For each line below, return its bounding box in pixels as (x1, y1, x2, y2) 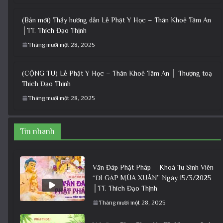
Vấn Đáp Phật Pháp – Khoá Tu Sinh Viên (93, 163, 214, 171)
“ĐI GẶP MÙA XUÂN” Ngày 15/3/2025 (93, 173, 212, 182)
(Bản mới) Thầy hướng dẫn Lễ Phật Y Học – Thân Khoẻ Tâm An (22, 15, 211, 24)
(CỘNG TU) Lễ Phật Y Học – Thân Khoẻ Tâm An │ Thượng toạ (22, 69, 212, 77)
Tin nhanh (20, 126, 55, 136)
